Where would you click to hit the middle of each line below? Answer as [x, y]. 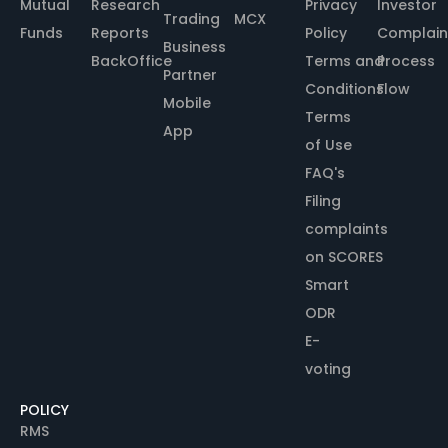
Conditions [345, 89]
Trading [191, 19]
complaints [347, 229]
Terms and [345, 61]
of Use [329, 145]
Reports [120, 33]
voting [328, 369]
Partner [189, 75]
